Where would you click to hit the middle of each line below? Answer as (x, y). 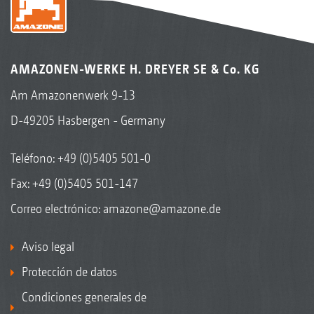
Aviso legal (48, 246)
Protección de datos (69, 271)
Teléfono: (34, 158)
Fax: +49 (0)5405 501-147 (74, 183)
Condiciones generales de (84, 296)
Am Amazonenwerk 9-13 (73, 95)
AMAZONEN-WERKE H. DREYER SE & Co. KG (135, 69)
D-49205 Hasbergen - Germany (88, 120)
